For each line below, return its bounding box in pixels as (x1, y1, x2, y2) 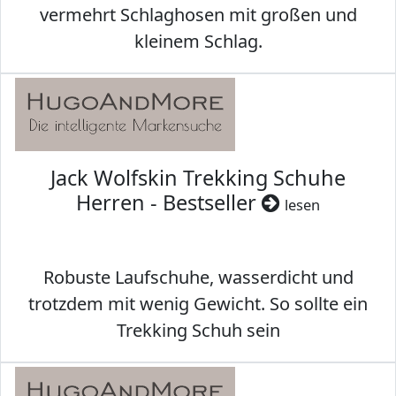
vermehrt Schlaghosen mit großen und (39, 3, 357, 27)
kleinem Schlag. (133, 29, 263, 54)
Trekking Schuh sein (116, 318, 280, 343)
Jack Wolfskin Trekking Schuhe (50, 164, 346, 193)
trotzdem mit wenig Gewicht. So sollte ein (28, 292, 368, 316)
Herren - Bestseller (76, 188, 262, 217)
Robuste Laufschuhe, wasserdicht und (42, 265, 354, 290)
